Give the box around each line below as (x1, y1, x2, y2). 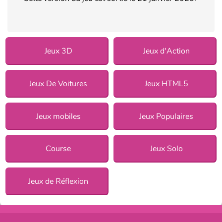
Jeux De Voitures (29, 78, 88, 89)
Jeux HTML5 (144, 78, 188, 89)
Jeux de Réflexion (28, 176, 89, 187)
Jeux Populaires (139, 111, 194, 122)
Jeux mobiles (36, 111, 81, 122)
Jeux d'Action (143, 45, 190, 56)
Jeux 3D (44, 45, 72, 56)
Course (46, 143, 71, 155)
